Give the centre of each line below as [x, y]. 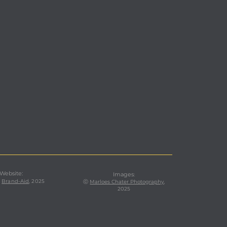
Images [124, 174]
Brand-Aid [15, 181]
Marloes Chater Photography [127, 182]
